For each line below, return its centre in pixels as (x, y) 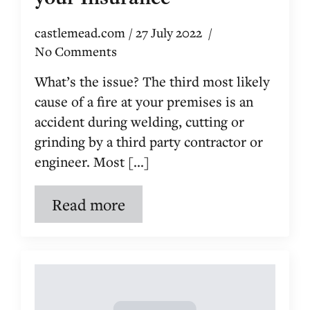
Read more (89, 204)
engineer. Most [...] (92, 161)
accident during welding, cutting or (139, 121)
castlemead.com (80, 32)
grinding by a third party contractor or (149, 141)
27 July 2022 (170, 32)
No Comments (76, 51)
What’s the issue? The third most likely (152, 81)
